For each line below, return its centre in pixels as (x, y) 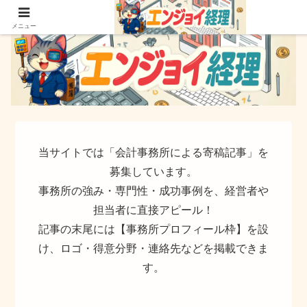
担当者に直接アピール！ (153, 210)
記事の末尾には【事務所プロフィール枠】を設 (153, 230)
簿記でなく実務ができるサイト (153, 12)
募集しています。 (153, 172)
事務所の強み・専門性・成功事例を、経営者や (153, 191)
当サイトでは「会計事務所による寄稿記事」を (153, 153)
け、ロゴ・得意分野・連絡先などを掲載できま (153, 249)
